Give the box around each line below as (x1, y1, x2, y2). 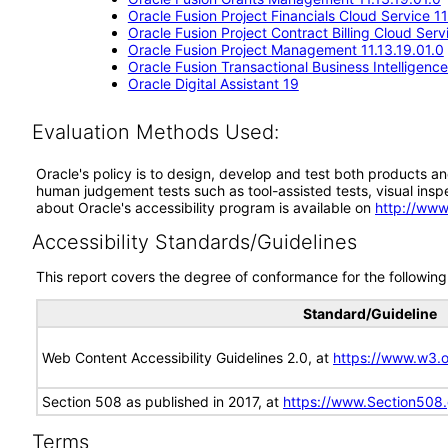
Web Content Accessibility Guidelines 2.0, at (42, 349, 333, 366)
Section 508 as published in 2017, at (42, 393, 283, 410)
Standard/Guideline (302, 305, 437, 322)
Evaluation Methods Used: (31, 120, 279, 144)
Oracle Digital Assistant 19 (127, 75, 299, 92)
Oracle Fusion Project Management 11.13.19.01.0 (127, 41, 444, 58)
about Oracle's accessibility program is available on (36, 199, 375, 216)
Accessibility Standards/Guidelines (31, 230, 357, 254)
